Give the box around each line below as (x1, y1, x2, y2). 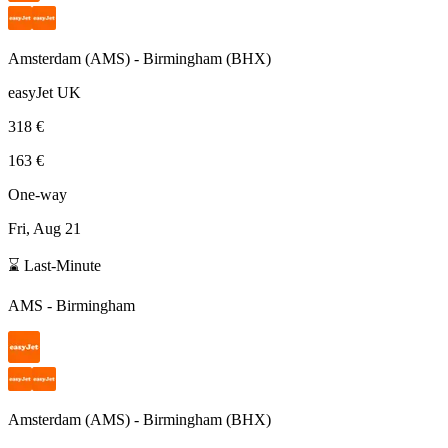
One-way (8, 185, 67, 203)
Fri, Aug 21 (8, 219, 81, 237)
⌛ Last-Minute (8, 256, 101, 274)
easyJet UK (8, 83, 81, 101)
